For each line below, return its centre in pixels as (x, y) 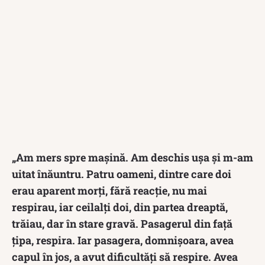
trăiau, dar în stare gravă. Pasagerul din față (122, 223)
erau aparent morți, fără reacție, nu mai (109, 190)
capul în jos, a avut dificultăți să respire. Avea (125, 256)
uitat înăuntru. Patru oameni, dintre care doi (122, 174)
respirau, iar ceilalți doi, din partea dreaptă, (120, 207)
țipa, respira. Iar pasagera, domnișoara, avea (123, 240)
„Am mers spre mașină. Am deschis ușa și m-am (132, 157)
